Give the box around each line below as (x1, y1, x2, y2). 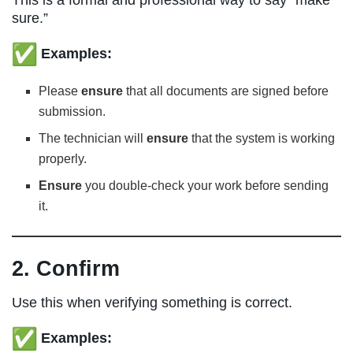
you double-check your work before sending (82, 178, 329, 192)
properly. (39, 151, 87, 165)
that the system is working (188, 131, 336, 145)
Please (39, 84, 82, 98)
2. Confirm (12, 256, 120, 281)
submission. (39, 104, 106, 118)
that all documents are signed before (123, 84, 329, 98)
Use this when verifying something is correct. (12, 294, 292, 310)
